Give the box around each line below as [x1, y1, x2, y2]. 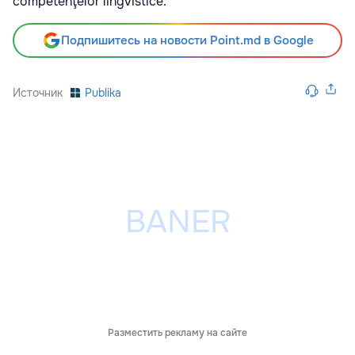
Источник [13, 85, 63, 100]
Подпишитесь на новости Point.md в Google [60, 32, 314, 48]
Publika [85, 85, 121, 100]
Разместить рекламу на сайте [108, 326, 247, 339]
